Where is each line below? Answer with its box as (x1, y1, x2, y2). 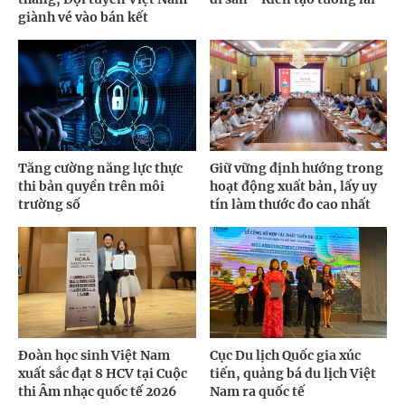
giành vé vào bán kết (18, 9, 148, 26)
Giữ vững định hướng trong (209, 159, 383, 176)
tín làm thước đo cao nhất (209, 195, 371, 212)
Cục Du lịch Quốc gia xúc (209, 346, 361, 363)
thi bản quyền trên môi (18, 177, 165, 194)
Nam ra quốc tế (209, 382, 305, 400)
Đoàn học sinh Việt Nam (18, 346, 170, 363)
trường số (18, 195, 80, 212)
